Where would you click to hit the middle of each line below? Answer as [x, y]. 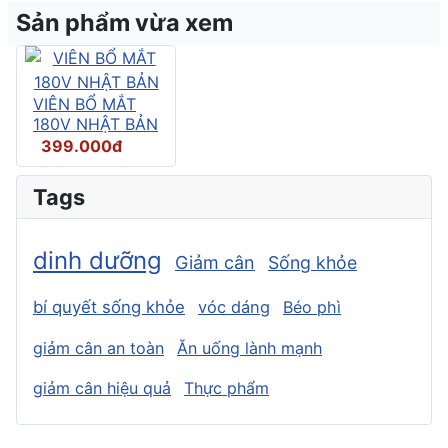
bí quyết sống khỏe [109, 306]
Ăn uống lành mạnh [249, 347]
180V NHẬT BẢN [95, 123]
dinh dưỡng [97, 260]
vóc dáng [234, 306]
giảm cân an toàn [98, 347]
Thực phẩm [226, 387]
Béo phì [312, 306]
